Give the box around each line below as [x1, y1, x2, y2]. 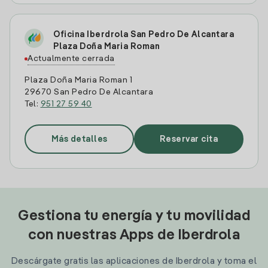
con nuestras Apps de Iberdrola [28, 229, 240, 243]
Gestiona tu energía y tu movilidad [18, 209, 250, 224]
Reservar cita [159, 135, 218, 144]
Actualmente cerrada [28, 54, 115, 63]
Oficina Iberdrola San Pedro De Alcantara [53, 31, 234, 39]
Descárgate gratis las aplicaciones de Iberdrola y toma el [11, 257, 257, 266]
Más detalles [51, 135, 108, 144]
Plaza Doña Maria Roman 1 [25, 76, 132, 84]
